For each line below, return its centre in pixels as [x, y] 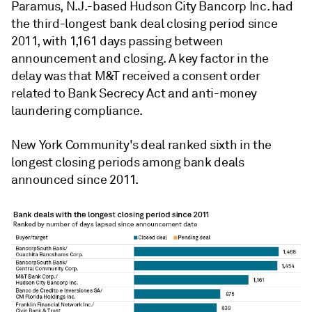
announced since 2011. [75, 180]
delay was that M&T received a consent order [136, 76]
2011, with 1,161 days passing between [117, 41]
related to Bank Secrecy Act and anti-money [134, 94]
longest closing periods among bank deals [128, 163]
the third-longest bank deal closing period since [145, 24]
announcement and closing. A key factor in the [140, 59]
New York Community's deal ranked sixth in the [141, 145]
